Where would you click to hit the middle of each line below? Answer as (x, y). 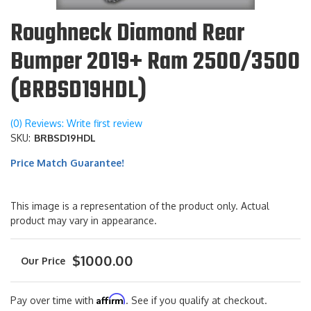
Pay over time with (53, 301)
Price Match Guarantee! (67, 163)
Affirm (111, 299)
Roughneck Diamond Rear (127, 34)
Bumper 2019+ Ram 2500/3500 (155, 63)
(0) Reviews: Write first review (76, 124)
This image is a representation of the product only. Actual (140, 206)
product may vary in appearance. (84, 221)
